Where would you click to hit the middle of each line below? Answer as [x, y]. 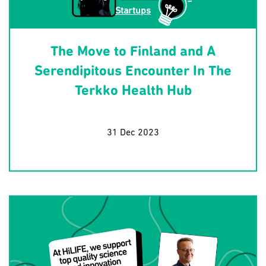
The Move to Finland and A [133, 52]
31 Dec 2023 [133, 133]
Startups [133, 11]
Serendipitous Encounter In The [133, 72]
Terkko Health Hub [133, 91]
